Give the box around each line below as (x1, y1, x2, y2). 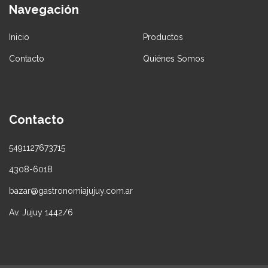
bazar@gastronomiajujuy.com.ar (9, 185, 133, 196)
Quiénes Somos (143, 54, 205, 64)
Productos (143, 32, 183, 42)
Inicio (9, 32, 29, 42)
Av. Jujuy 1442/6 (9, 207, 73, 217)
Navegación (9, 2, 79, 17)
